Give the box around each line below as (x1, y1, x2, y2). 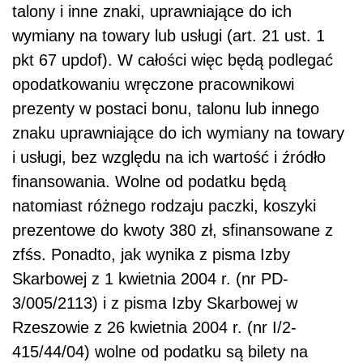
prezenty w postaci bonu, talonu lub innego (12, 99, 319, 117)
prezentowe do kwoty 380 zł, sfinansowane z (12, 220, 333, 239)
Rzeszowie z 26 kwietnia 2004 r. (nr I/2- (12, 318, 297, 336)
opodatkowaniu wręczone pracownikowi (12, 75, 294, 93)
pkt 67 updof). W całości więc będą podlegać (12, 50, 333, 69)
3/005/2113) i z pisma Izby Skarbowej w (12, 293, 297, 312)
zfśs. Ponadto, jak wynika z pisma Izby (12, 245, 290, 263)
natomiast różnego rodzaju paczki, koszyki (12, 196, 316, 215)
